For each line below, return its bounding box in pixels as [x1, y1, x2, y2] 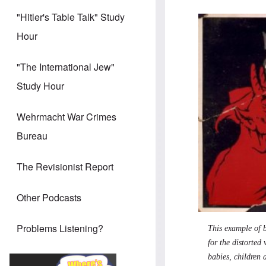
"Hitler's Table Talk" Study [17, 10, 125, 24]
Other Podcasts [17, 191, 81, 205]
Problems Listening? [17, 221, 103, 236]
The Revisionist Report [17, 160, 113, 174]
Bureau [17, 129, 47, 143]
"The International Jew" [17, 60, 115, 74]
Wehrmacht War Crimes [17, 110, 116, 124]
